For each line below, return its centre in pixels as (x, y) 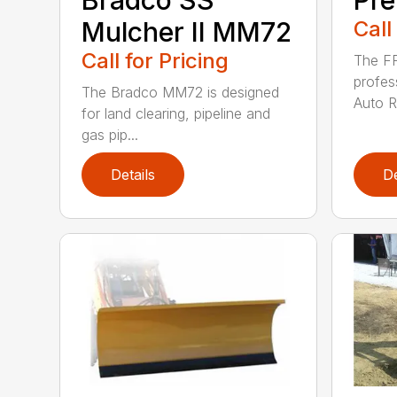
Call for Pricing (156, 60)
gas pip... (110, 134)
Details (133, 174)
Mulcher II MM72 (187, 31)
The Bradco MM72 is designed (181, 92)
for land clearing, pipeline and (176, 113)
